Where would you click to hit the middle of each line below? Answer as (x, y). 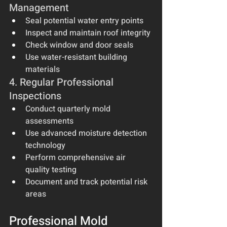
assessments (49, 121)
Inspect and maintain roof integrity (88, 33)
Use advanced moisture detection (87, 133)
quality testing (51, 169)
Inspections (35, 96)
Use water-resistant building (77, 57)
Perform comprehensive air (77, 157)
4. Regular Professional (63, 82)
